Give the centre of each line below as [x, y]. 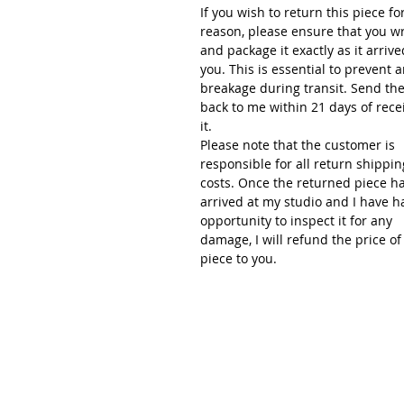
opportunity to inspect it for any [296, 220]
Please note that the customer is [298, 144]
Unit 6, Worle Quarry [314, 380]
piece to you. [239, 258]
